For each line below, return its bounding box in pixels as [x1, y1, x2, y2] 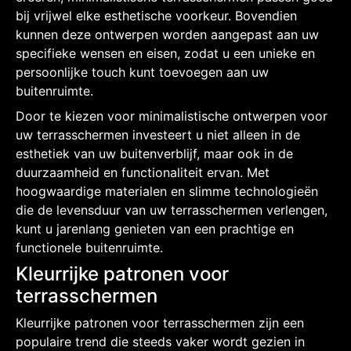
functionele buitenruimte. [16, 239, 163, 255]
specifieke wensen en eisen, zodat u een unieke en [16, 45, 315, 61]
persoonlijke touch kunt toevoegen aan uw [16, 63, 269, 80]
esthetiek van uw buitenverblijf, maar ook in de [16, 145, 293, 161]
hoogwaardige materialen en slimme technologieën [16, 183, 318, 199]
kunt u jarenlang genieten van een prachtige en [16, 220, 294, 237]
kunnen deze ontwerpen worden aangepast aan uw [16, 26, 319, 42]
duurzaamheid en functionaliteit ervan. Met [16, 164, 270, 180]
